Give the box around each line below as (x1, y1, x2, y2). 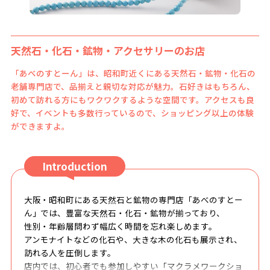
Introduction (42, 158, 108, 174)
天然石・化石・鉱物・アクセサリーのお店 (10, 42, 205, 58)
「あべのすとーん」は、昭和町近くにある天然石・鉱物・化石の (10, 66, 256, 79)
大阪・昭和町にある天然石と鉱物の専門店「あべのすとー (24, 193, 243, 206)
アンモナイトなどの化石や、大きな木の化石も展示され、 (24, 233, 243, 245)
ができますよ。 (10, 119, 70, 132)
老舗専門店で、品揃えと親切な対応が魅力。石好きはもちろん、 (10, 80, 255, 92)
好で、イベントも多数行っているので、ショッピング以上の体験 (10, 106, 254, 119)
